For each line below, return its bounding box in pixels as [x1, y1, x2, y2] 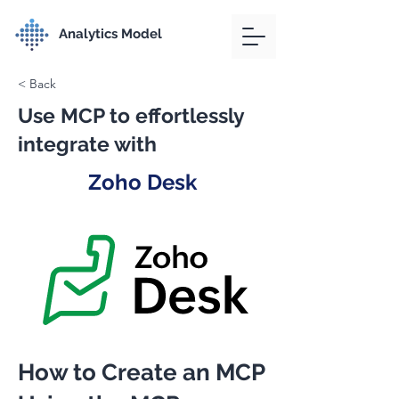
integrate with [18, 132, 157, 156]
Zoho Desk [88, 169, 197, 195]
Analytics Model [59, 26, 162, 42]
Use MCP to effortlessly [18, 103, 244, 127]
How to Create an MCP [18, 359, 265, 386]
